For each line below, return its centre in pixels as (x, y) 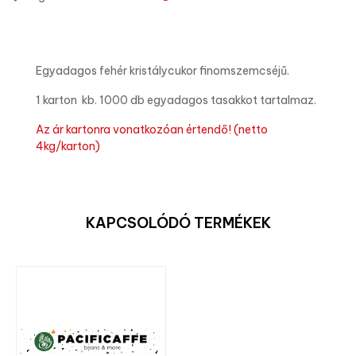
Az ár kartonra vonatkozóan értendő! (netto (152, 130)
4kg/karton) (68, 146)
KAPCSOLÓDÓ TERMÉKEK (178, 223)
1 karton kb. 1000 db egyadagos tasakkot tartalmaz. (176, 100)
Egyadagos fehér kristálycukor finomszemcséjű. (164, 71)
